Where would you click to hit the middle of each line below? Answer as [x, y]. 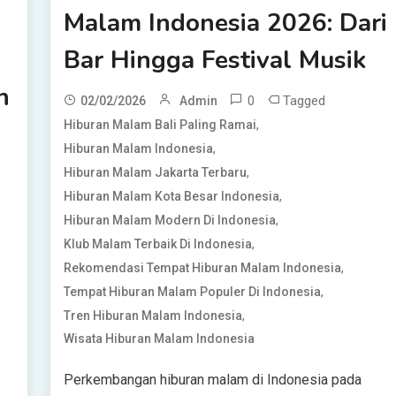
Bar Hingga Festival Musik [215, 61]
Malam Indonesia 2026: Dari [226, 23]
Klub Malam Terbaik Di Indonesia [158, 244]
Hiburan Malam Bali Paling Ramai [160, 125]
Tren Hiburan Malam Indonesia [153, 316]
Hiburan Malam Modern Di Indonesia [170, 221]
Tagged [305, 101]
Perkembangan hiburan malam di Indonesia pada [213, 380]
